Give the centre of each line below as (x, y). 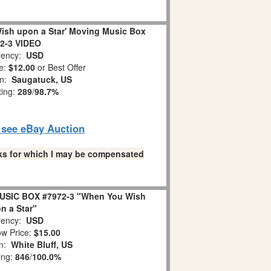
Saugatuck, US (41, 80)
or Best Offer (60, 67)
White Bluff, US (41, 245)
